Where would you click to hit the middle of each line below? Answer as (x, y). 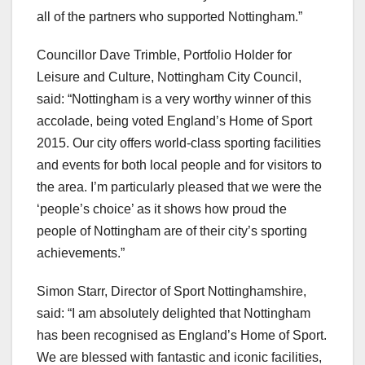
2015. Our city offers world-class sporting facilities (179, 143)
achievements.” (81, 253)
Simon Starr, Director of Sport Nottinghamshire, (172, 292)
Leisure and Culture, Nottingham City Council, (169, 77)
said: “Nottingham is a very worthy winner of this (174, 99)
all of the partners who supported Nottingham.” (169, 17)
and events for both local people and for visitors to (179, 165)
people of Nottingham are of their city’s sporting (172, 231)
